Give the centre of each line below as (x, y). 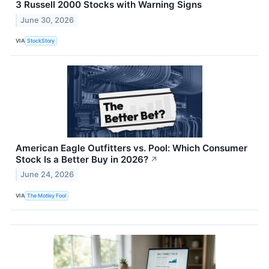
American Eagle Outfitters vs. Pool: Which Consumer (131, 148)
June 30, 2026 (47, 20)
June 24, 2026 (47, 175)
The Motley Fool (47, 195)
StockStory (41, 41)
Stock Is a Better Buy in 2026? (82, 159)
